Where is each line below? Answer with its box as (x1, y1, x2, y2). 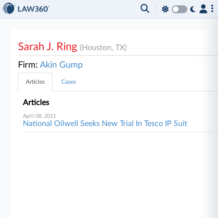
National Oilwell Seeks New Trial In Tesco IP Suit (23, 120, 188, 127)
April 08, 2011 (23, 113, 56, 119)
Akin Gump (40, 61, 83, 70)
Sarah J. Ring (18, 41, 80, 52)
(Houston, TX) (80, 44, 127, 52)
